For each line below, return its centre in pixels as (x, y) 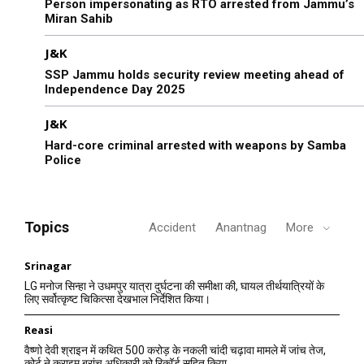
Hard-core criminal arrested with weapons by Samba (195, 145)
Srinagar (48, 265)
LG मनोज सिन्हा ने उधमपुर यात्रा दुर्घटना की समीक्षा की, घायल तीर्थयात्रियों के (174, 286)
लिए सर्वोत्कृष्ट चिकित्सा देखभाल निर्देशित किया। (117, 299)
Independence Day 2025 (115, 89)
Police (63, 160)
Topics (47, 227)
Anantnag (241, 227)
